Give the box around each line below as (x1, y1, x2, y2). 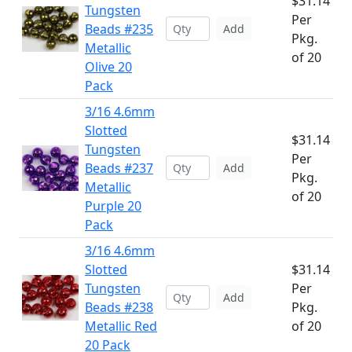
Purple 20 (85, 197, 141, 214)
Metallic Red (85, 317, 157, 335)
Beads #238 (85, 299, 153, 316)
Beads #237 (85, 159, 153, 177)
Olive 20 (85, 58, 132, 75)
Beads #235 (85, 20, 153, 38)
